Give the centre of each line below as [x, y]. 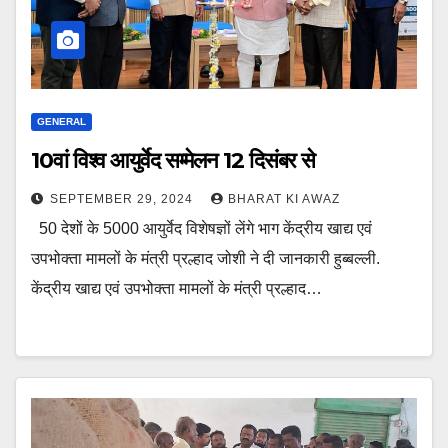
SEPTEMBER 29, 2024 [123, 198]
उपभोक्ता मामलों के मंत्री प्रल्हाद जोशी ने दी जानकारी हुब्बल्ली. [205, 258]
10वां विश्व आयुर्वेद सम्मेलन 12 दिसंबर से [173, 160]
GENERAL [61, 121]
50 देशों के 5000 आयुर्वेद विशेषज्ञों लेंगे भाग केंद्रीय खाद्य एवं [201, 228]
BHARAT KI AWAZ [284, 198]
